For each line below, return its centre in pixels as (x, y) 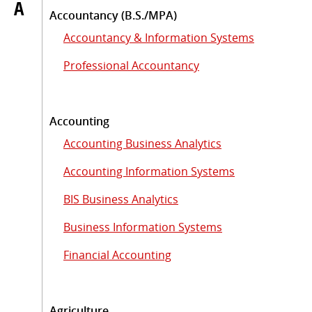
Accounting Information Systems (149, 171)
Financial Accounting (117, 255)
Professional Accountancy (131, 65)
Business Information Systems (143, 227)
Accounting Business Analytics (142, 143)
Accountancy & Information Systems (159, 37)
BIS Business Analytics (121, 199)
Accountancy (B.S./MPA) (113, 15)
